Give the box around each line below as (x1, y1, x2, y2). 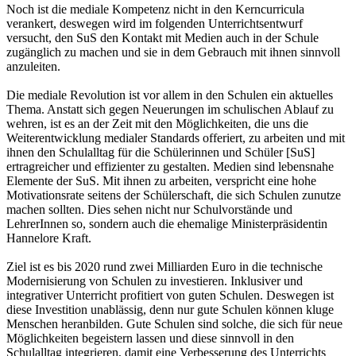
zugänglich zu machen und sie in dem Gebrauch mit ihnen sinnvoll (6, 44, 340, 59)
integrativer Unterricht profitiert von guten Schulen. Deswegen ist (6, 288, 334, 302)
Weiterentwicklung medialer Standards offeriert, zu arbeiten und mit (6, 130, 345, 145)
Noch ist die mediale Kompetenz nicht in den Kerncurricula (6, 2, 304, 16)
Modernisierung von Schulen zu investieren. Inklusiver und (6, 273, 303, 288)
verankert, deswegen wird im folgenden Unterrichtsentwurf (6, 16, 303, 30)
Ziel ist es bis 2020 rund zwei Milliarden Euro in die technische (6, 259, 323, 273)
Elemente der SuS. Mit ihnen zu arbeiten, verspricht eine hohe (6, 173, 316, 188)
